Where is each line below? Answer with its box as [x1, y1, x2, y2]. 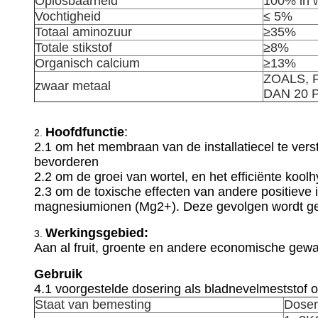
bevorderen [34, 155, 99, 169]
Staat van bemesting [35, 297, 151, 312]
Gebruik [34, 267, 82, 281]
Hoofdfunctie [45, 125, 124, 139]
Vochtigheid [35, 9, 101, 23]
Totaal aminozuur [35, 25, 132, 39]
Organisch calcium [35, 56, 140, 70]
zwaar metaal [35, 79, 111, 93]
